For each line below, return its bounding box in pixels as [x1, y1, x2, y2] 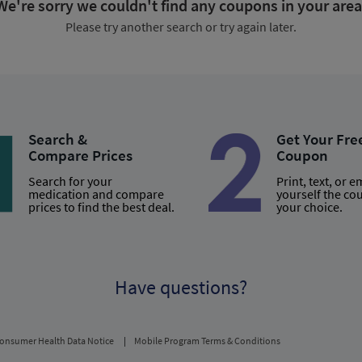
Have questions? [115, 275, 247, 300]
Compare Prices [27, 145, 133, 165]
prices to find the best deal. [27, 198, 175, 215]
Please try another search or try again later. [65, 19, 297, 35]
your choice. [276, 198, 343, 215]
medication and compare [27, 185, 164, 202]
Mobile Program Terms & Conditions [134, 334, 280, 347]
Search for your [27, 172, 112, 189]
